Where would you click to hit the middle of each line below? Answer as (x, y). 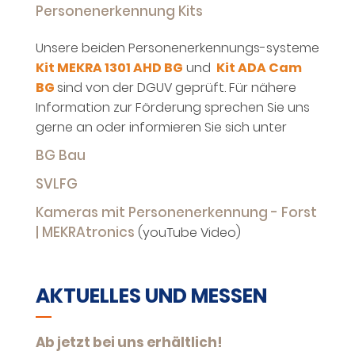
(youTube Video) (188, 232)
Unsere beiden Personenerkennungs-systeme (177, 48)
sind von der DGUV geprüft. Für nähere (177, 87)
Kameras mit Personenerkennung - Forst (176, 212)
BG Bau (61, 155)
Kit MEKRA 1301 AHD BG (109, 67)
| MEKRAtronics (85, 232)
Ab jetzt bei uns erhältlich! (129, 342)
